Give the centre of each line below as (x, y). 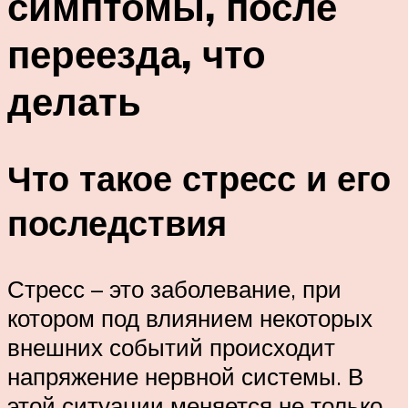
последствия (117, 223)
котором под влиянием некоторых (190, 318)
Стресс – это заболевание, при (174, 289)
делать (74, 101)
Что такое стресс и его (199, 178)
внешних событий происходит (171, 347)
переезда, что (137, 53)
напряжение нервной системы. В (185, 377)
